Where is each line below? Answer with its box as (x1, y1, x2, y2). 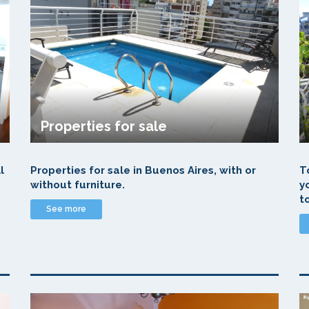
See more (46, 204, 86, 214)
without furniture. (30, 179, 125, 191)
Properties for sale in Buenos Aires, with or (30, 164, 256, 177)
